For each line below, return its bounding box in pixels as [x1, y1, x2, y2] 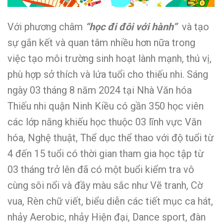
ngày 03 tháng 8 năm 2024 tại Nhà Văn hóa [7, 84, 192, 96]
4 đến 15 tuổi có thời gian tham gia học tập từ [7, 147, 204, 160]
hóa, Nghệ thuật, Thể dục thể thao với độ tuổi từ [7, 131, 214, 144]
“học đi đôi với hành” [85, 20, 179, 33]
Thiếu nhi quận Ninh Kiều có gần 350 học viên [7, 100, 204, 112]
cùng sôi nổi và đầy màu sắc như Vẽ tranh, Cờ [7, 179, 203, 191]
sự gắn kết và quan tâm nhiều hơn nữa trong [7, 36, 195, 49]
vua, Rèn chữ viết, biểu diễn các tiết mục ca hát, [7, 195, 213, 207]
